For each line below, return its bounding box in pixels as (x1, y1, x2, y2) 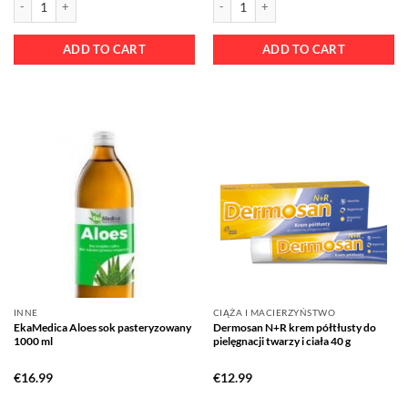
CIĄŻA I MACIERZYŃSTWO (212, 307, 336, 319)
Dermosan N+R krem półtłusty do (212, 320, 376, 334)
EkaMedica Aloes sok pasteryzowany (13, 320, 191, 334)
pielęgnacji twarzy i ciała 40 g (212, 333, 351, 348)
